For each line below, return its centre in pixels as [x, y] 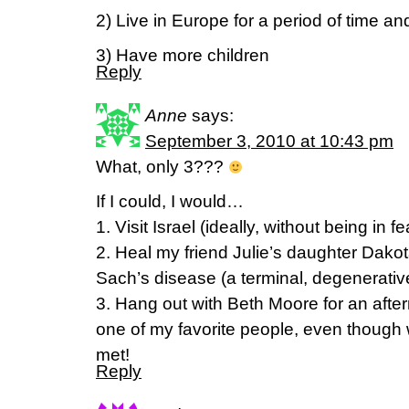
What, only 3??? [162, 167]
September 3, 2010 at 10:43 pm [269, 141]
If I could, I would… [170, 201]
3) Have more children [183, 55]
